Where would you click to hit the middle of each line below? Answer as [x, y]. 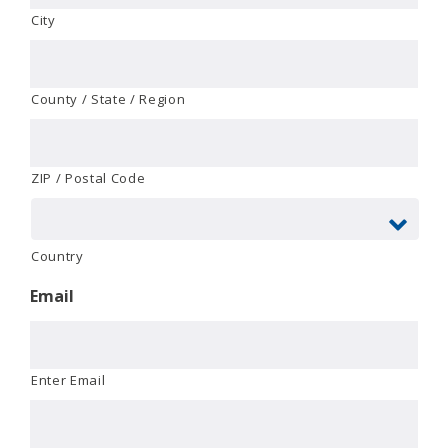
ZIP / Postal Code [88, 177]
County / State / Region [108, 98]
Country [57, 255]
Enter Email [68, 379]
